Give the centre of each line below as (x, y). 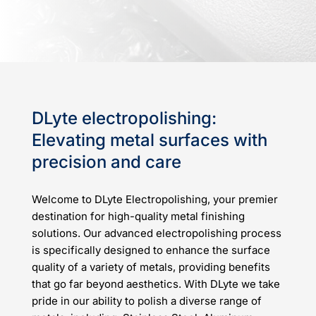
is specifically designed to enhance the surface (151, 250)
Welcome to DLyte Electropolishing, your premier (154, 199)
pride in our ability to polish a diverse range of (146, 301)
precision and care (106, 162)
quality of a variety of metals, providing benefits (151, 267)
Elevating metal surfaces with (149, 140)
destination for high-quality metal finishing (138, 216)
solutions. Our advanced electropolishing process (156, 233)
